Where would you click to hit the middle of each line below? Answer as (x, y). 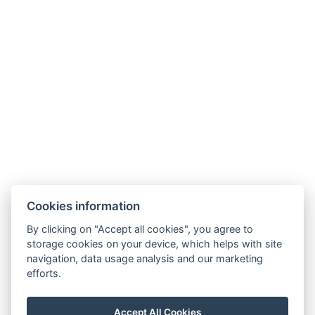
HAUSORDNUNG (55, 41)
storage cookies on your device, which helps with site (155, 243)
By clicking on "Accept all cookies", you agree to (140, 229)
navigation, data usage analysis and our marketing (145, 258)
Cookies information (84, 206)
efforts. (44, 273)
